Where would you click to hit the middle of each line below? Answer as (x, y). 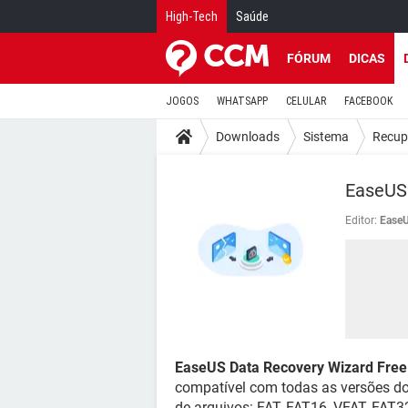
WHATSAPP (242, 101)
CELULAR (306, 101)
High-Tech (192, 16)
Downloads (248, 136)
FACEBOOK (368, 101)
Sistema (326, 136)
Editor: (361, 220)
